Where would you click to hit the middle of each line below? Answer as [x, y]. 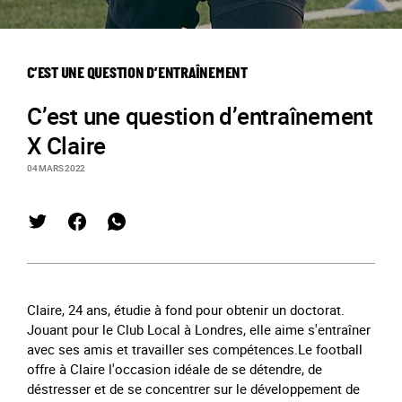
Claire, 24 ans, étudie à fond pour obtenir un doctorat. [186, 310]
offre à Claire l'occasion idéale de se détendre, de [175, 369]
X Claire [66, 146]
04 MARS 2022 [56, 168]
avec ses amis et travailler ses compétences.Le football [195, 349]
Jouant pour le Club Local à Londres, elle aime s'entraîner [199, 329]
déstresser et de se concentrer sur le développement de [193, 389]
